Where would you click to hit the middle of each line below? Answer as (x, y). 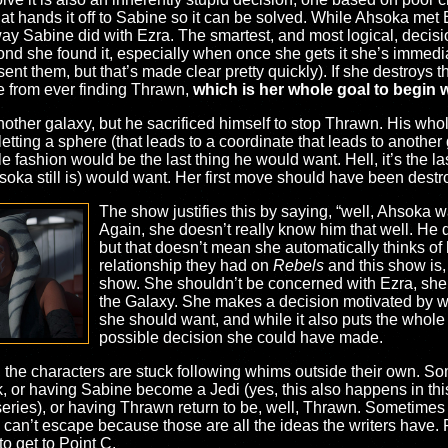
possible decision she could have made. (240, 337)
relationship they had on (185, 265)
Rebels (298, 265)
